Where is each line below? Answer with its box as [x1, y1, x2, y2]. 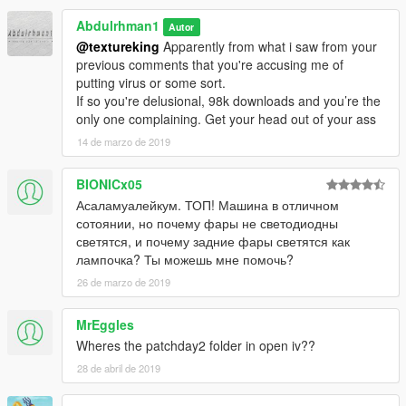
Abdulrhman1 [76, 16, 159, 35]
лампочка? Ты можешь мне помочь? [76, 250, 294, 269]
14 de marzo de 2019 [77, 134, 170, 150]
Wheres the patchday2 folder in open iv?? [76, 336, 315, 355]
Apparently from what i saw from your [159, 37, 377, 56]
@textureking [76, 37, 159, 56]
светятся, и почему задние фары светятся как [76, 232, 350, 251]
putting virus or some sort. [76, 73, 226, 92]
